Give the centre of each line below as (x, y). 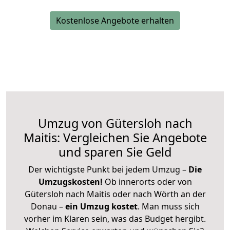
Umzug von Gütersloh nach (115, 123)
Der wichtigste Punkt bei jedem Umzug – (108, 170)
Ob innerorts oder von (148, 182)
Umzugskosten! (70, 182)
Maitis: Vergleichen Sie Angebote (115, 138)
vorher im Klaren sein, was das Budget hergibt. (115, 219)
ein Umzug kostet (101, 207)
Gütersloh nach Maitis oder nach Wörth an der (115, 194)
